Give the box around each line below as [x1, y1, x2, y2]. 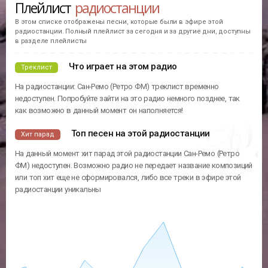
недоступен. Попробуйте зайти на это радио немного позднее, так [15, 93, 240, 103]
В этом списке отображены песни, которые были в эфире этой [15, 18, 223, 26]
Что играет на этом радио [68, 60, 177, 72]
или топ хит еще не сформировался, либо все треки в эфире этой [15, 172, 241, 182]
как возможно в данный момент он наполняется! [15, 105, 183, 115]
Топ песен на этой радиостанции [71, 127, 210, 139]
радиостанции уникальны [15, 184, 101, 194]
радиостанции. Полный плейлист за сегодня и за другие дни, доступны [15, 28, 251, 36]
